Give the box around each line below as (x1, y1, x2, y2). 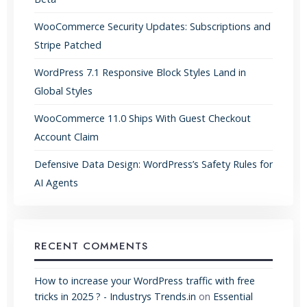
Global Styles (34, 84, 93, 98)
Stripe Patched (34, 38, 101, 52)
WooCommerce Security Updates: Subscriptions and (34, 20, 271, 34)
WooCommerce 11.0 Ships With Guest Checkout (34, 112, 251, 125)
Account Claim (34, 130, 99, 144)
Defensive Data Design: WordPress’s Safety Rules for (34, 158, 273, 171)
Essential (213, 290, 253, 304)
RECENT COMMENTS (34, 238, 148, 254)
